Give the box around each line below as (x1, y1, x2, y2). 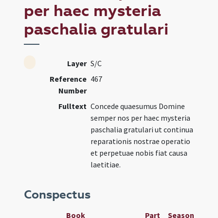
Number (58, 86, 87, 95)
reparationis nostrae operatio (91, 136, 191, 146)
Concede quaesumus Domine (91, 101, 185, 111)
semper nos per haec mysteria (91, 113, 191, 123)
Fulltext (58, 101, 87, 111)
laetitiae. (91, 160, 121, 169)
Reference (50, 74, 87, 84)
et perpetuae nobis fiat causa (91, 148, 188, 158)
